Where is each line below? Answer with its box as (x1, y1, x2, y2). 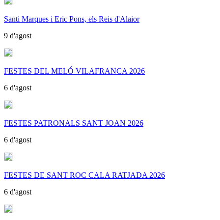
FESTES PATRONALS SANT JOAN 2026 (4, 118, 143, 127)
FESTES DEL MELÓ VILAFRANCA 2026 (4, 66, 145, 75)
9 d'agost (4, 31, 31, 40)
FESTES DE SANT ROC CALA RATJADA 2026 (4, 170, 165, 179)
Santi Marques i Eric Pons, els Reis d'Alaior (4, 14, 139, 23)
